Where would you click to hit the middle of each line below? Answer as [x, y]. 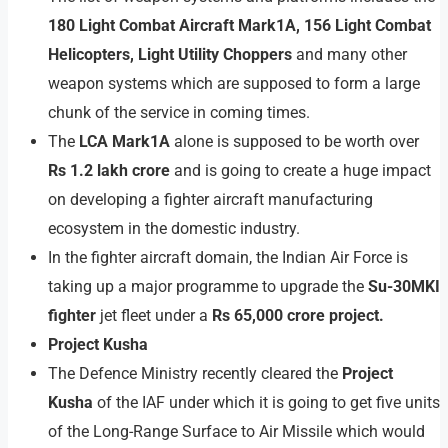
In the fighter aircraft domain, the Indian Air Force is [228, 258]
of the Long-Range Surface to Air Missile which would [236, 432]
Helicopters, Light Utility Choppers [172, 55]
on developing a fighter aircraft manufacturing [210, 200]
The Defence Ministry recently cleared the [195, 374]
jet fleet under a [156, 316]
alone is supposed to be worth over [296, 142]
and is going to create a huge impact [302, 171]
